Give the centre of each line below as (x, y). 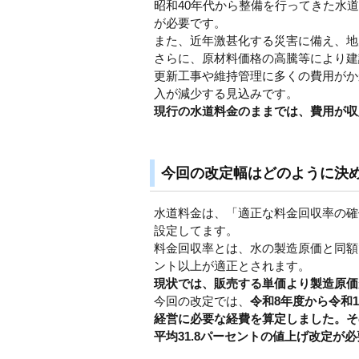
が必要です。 (190, 22)
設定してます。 (196, 231)
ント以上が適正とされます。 (232, 266)
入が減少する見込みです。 (226, 93)
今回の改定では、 (202, 301)
